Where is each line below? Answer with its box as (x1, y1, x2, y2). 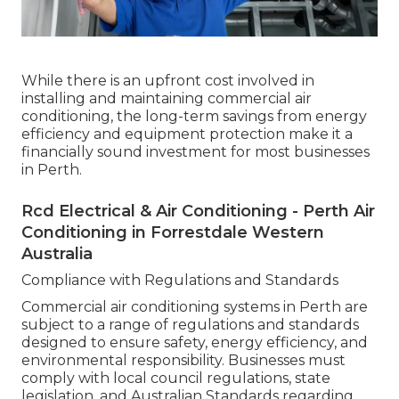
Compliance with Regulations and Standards (21, 271, 338, 289)
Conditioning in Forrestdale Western (21, 222, 324, 242)
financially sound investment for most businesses (21, 142, 370, 160)
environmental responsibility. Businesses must (21, 351, 346, 369)
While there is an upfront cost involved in (21, 71, 314, 89)
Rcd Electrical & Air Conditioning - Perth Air (21, 200, 375, 221)
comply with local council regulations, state (21, 369, 330, 387)
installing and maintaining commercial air (21, 89, 312, 107)
